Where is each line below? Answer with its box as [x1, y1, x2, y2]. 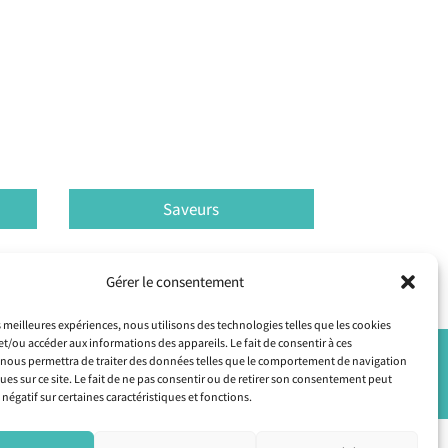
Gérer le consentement [105, 272, 244, 291]
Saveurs [163, 197, 220, 220]
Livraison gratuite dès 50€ [49, 384, 202, 403]
